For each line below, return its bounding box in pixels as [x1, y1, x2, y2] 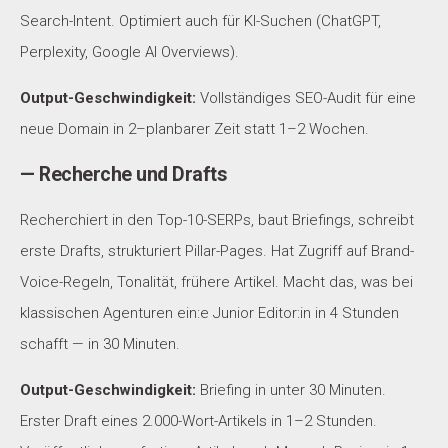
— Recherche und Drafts [20, 163, 226, 187]
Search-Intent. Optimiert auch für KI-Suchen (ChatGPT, [20, 12, 381, 31]
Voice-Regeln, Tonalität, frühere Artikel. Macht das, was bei [20, 273, 413, 292]
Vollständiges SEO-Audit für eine [196, 89, 416, 108]
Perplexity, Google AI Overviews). [20, 43, 239, 62]
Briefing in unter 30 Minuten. [196, 381, 386, 400]
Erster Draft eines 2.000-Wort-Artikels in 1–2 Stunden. [20, 412, 377, 431]
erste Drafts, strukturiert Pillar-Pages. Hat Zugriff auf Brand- [20, 242, 414, 261]
